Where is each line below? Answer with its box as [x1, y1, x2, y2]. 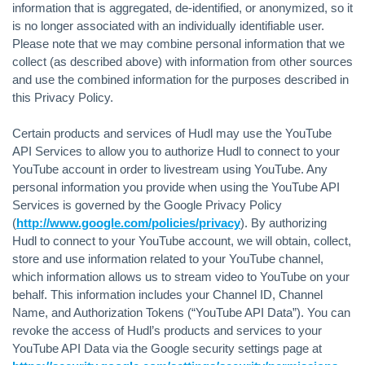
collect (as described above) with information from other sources [12, 54, 353, 68]
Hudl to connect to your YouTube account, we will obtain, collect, [12, 234, 351, 248]
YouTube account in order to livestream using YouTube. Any [12, 162, 328, 176]
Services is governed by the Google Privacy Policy [12, 198, 282, 212]
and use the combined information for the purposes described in [12, 72, 349, 86]
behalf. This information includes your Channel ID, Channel [12, 288, 323, 301]
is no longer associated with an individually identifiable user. [12, 18, 324, 33]
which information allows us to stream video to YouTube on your [12, 270, 350, 284]
